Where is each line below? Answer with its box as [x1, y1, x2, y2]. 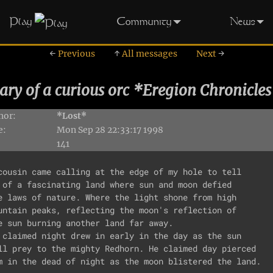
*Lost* [57, 110, 87, 121]
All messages [119, 48, 177, 59]
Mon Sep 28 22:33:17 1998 [57, 124, 163, 135]
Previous [55, 48, 95, 59]
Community [116, 14, 172, 28]
